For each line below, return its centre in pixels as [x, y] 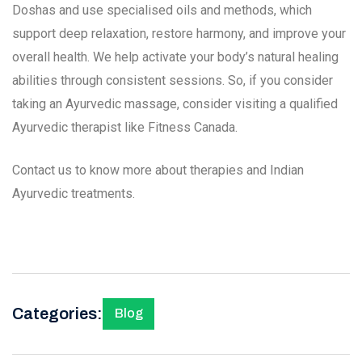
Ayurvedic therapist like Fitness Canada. [125, 127]
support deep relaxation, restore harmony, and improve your [179, 33]
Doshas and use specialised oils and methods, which [162, 10]
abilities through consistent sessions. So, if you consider [173, 80]
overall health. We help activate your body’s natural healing [175, 57]
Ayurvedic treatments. [74, 193]
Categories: [57, 314]
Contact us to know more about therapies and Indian [158, 170]
